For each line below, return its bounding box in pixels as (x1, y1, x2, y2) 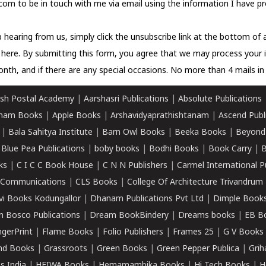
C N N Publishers (103, 161, 167, 171)
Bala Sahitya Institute (8, 128, 93, 138)
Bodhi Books (149, 144, 199, 154)
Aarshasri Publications (84, 94, 169, 104)
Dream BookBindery (90, 211, 169, 221)
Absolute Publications (178, 94, 262, 104)
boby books (94, 144, 140, 154)
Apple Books (52, 111, 101, 121)
